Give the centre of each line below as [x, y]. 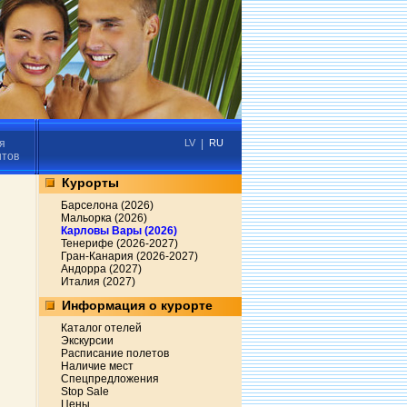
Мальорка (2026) [104, 218]
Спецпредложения [110, 379]
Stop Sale [85, 392]
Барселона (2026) [107, 205]
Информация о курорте [137, 305]
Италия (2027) [98, 282]
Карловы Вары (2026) [119, 231]
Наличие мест [97, 366]
